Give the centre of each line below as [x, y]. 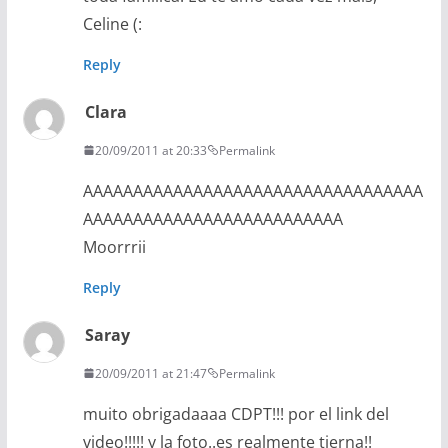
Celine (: [112, 23]
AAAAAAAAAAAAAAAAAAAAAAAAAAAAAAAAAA [252, 190]
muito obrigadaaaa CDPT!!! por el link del [235, 413]
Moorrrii [114, 246]
